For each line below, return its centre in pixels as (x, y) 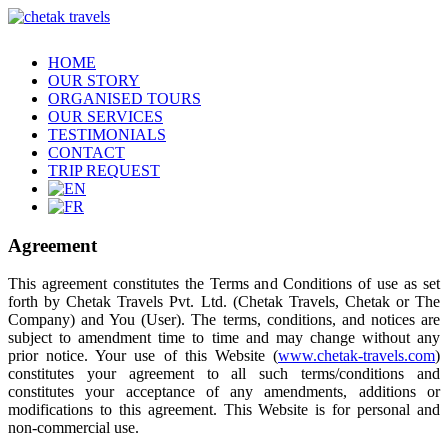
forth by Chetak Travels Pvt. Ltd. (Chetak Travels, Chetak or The (224, 302)
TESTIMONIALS (107, 134)
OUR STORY (94, 80)
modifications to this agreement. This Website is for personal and (224, 410)
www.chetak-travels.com (356, 356)
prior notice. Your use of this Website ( (143, 356)
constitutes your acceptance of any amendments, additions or (224, 392)
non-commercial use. (73, 428)
